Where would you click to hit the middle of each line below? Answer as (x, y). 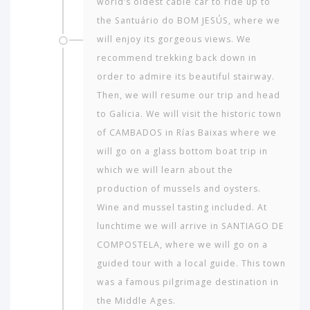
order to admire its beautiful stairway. (186, 76)
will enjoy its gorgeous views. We (174, 39)
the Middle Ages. (136, 300)
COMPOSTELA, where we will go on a (182, 244)
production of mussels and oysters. (179, 188)
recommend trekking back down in (177, 57)
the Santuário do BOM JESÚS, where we (189, 20)
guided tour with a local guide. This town (191, 263)
